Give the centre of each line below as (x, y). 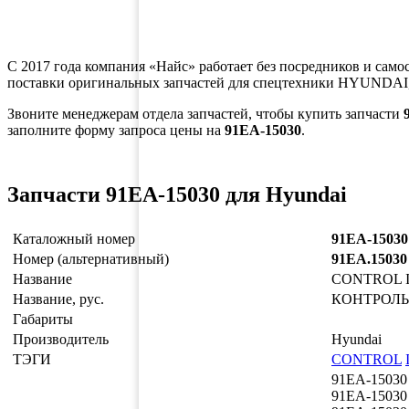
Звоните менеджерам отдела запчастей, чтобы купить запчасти (205, 113)
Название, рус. (58, 299)
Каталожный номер (74, 239)
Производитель (61, 340)
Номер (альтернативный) (91, 259)
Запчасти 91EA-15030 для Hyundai (177, 195)
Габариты (43, 320)
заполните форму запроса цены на (116, 130)
